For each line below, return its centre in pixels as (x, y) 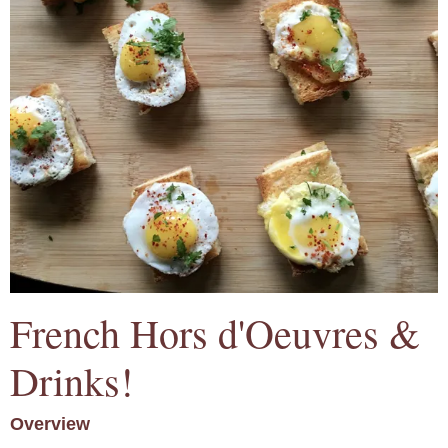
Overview (50, 424)
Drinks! (71, 381)
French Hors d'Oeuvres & (215, 333)
